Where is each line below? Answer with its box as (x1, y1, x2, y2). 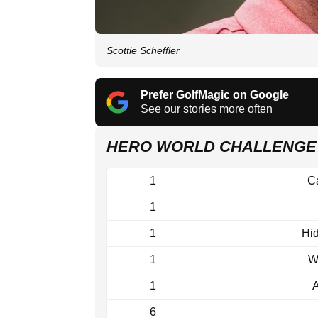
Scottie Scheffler (106, 45, 180, 57)
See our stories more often (141, 103, 273, 116)
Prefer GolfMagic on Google (141, 89, 289, 102)
